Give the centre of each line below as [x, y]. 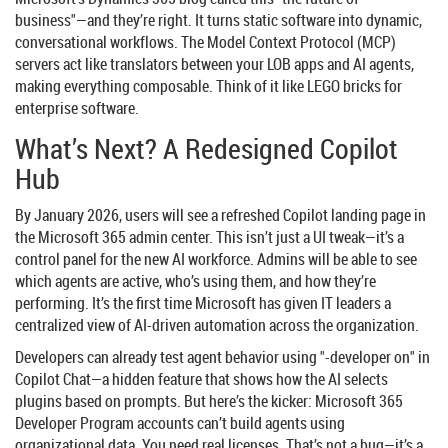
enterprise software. [77, 107]
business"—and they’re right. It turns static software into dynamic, [218, 19]
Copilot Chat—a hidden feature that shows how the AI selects [201, 378]
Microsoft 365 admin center [123, 236]
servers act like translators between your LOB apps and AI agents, [214, 63]
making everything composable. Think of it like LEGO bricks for [208, 85]
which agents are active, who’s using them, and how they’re [195, 280]
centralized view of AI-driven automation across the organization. [217, 324]
